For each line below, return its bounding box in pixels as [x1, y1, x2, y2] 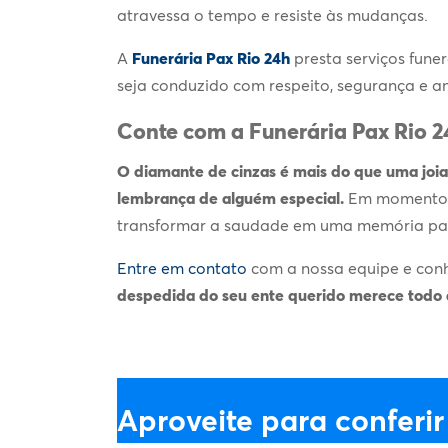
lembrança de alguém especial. [117, 187, 348, 208]
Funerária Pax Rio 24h [132, 47, 294, 68]
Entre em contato [117, 257, 251, 278]
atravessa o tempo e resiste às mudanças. [117, 4, 428, 25]
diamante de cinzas [134, 160, 280, 181]
